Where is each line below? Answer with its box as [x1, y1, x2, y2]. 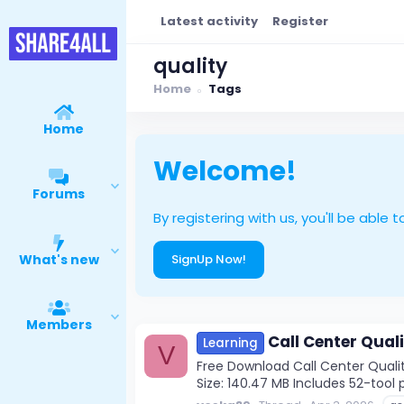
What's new [18, 250, 99, 269]
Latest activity [161, 12, 258, 30]
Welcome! [153, 151, 297, 190]
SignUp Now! [171, 250, 246, 268]
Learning [203, 335, 258, 353]
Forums [32, 185, 86, 204]
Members [25, 316, 92, 335]
